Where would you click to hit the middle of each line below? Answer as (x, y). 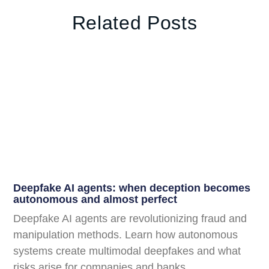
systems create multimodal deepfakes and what (127, 251)
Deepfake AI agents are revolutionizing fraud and (130, 218)
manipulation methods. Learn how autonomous (126, 234)
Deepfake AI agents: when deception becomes (132, 188)
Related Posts (134, 23)
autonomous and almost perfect (95, 199)
